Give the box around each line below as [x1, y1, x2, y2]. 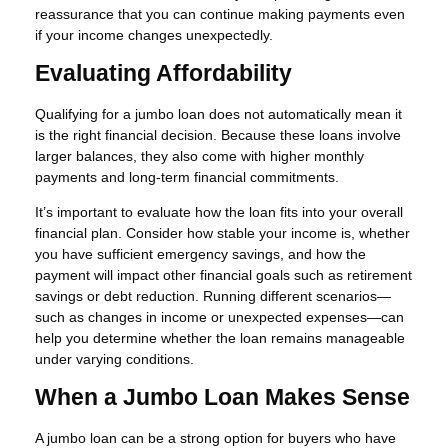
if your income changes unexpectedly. [35, 27, 273, 44]
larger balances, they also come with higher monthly [35, 147, 364, 164]
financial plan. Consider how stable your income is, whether [35, 224, 410, 241]
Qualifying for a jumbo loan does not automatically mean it [35, 105, 402, 122]
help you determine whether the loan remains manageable [35, 329, 405, 346]
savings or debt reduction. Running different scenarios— [35, 287, 391, 304]
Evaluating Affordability [35, 61, 292, 87]
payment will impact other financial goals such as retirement [35, 266, 412, 283]
